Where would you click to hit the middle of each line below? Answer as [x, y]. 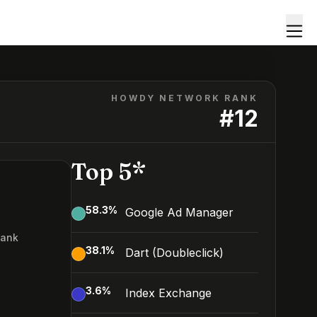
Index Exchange [168, 293]
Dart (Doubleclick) [174, 253]
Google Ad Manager [179, 212]
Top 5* [109, 172]
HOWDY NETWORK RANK [185, 98]
